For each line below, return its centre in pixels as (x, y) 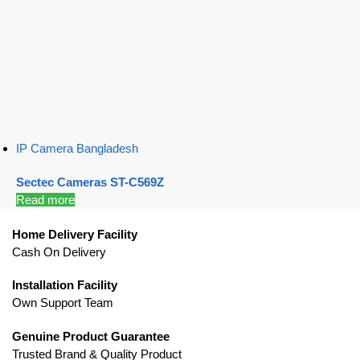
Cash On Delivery (59, 252)
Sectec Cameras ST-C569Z (90, 182)
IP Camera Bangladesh (77, 149)
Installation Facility (65, 285)
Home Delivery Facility (75, 234)
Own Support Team (63, 303)
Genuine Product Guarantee (91, 336)
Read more (45, 199)
